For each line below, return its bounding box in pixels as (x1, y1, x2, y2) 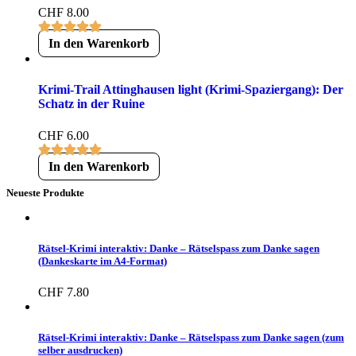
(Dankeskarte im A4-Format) (38, 254, 167, 267)
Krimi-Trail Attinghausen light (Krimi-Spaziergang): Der (38, 83, 343, 97)
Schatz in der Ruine (38, 97, 145, 111)
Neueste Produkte (6, 186, 84, 199)
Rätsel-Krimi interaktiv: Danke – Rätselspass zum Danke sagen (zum (38, 331, 344, 344)
